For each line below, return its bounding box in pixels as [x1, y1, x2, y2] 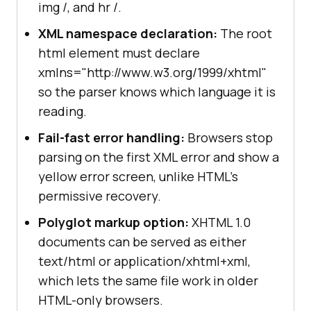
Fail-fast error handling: [38, 128, 185, 146]
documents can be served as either [38, 233, 246, 250]
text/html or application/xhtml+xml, [38, 252, 251, 269]
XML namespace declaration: [38, 24, 217, 42]
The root [217, 24, 272, 42]
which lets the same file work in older [38, 271, 258, 289]
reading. [38, 102, 87, 119]
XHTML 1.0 [189, 213, 251, 230]
